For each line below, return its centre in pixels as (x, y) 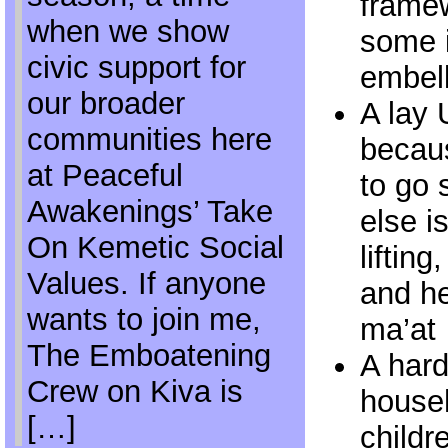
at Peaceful (104, 175)
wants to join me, (143, 319)
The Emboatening (148, 355)
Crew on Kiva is (134, 391)
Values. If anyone (146, 283)
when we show (127, 31)
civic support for (136, 67)
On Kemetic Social (155, 247)
